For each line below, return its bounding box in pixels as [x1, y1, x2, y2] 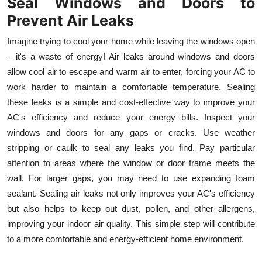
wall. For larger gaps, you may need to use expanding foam [7, 173, 255, 183]
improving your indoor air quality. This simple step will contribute [7, 218, 255, 229]
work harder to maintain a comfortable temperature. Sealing [7, 81, 255, 92]
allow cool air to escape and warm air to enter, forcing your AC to [7, 66, 255, 77]
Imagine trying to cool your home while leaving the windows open [7, 36, 255, 46]
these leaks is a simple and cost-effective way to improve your [7, 96, 255, 107]
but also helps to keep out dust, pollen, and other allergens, [7, 203, 255, 213]
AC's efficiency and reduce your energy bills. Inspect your [7, 112, 255, 122]
